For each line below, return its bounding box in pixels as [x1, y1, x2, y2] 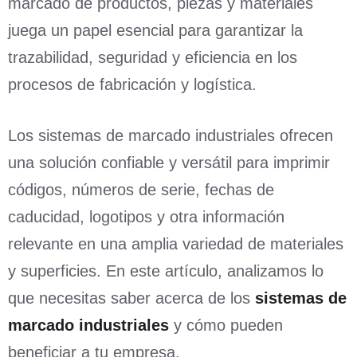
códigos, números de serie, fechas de [8, 181, 274, 199]
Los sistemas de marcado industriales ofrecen [8, 127, 333, 145]
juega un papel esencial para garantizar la [8, 22, 303, 40]
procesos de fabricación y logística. [8, 76, 257, 94]
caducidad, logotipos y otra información [8, 208, 284, 226]
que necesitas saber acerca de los [8, 289, 255, 308]
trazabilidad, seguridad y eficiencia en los [8, 49, 297, 67]
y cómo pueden [174, 316, 283, 335]
